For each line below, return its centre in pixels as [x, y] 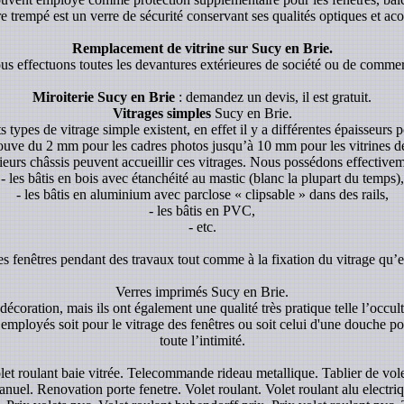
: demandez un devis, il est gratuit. [273, 96]
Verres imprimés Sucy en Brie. [202, 291]
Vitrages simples [161, 113]
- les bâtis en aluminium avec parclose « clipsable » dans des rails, [202, 194]
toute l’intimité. [202, 340]
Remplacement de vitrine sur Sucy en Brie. [202, 48]
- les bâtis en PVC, [202, 210]
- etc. [202, 226]
